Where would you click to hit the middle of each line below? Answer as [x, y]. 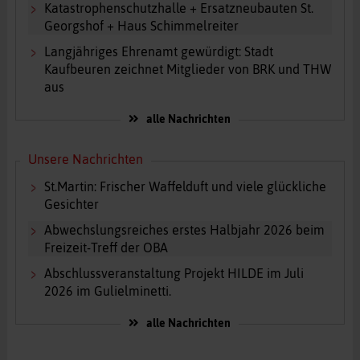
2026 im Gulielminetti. [107, 291]
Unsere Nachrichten [85, 160]
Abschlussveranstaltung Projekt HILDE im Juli [174, 274]
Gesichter [71, 205]
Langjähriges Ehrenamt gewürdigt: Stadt [158, 52]
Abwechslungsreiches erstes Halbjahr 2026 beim [184, 230]
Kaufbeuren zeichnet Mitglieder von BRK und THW [188, 70]
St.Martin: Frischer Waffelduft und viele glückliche [185, 187]
